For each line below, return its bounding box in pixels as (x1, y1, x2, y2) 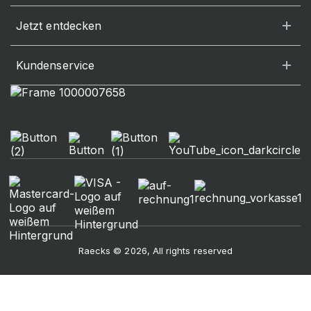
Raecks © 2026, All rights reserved (78, 245, 233, 256)
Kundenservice (16, 58, 95, 72)
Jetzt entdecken (16, 19, 102, 33)
